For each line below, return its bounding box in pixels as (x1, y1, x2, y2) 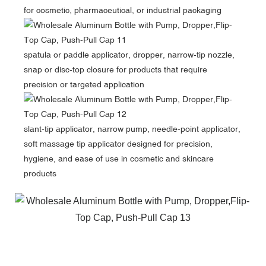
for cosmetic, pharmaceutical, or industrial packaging (24, 5, 221, 15)
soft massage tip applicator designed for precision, (24, 138, 213, 148)
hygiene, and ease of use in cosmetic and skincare (24, 153, 214, 163)
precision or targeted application (24, 79, 144, 89)
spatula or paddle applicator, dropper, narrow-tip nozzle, (24, 49, 235, 59)
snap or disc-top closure (24, 64, 116, 74)
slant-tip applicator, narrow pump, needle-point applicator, (24, 123, 240, 134)
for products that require (116, 64, 207, 74)
